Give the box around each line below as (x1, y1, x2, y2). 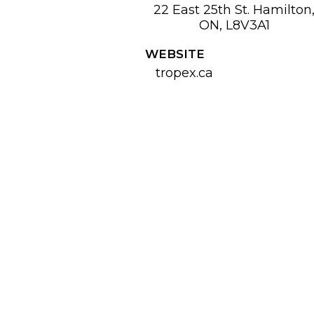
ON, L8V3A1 (198, 18, 270, 34)
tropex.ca (156, 65, 214, 81)
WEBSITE (145, 47, 205, 62)
